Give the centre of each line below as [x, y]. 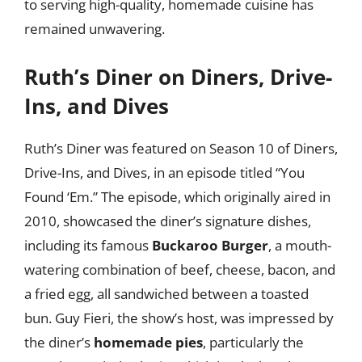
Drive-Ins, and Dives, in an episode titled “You [164, 172]
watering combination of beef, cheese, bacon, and [180, 269]
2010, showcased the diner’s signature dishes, [168, 221]
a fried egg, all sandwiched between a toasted [166, 293]
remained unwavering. [95, 29]
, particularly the [253, 342]
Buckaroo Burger [210, 245]
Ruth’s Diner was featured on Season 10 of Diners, [181, 148]
